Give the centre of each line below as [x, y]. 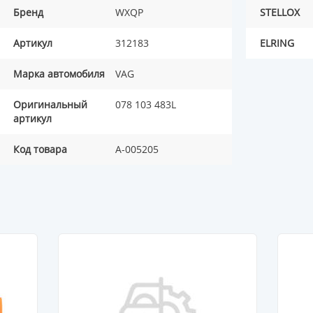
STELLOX [279, 13]
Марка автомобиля [59, 74]
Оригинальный [50, 105]
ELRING [277, 43]
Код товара [40, 150]
